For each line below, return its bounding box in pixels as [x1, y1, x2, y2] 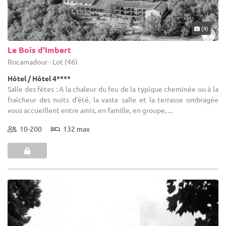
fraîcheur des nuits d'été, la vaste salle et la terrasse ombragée [8, 94, 218, 104]
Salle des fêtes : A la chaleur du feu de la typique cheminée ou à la [8, 84, 218, 93]
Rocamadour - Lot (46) [8, 56, 78, 66]
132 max [60, 124, 90, 133]
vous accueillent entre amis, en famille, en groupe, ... [8, 105, 173, 115]
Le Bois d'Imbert [8, 44, 71, 55]
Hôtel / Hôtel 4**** [8, 73, 71, 83]
